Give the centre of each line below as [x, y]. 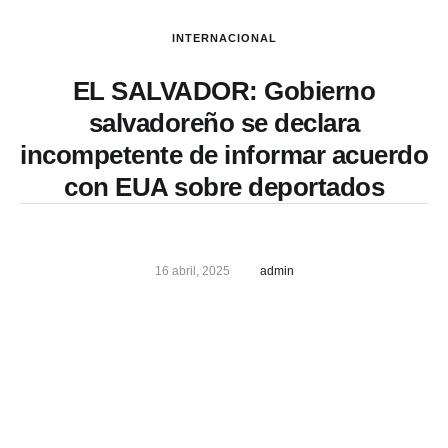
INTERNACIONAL [224, 38]
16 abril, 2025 [192, 271]
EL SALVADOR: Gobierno [224, 91]
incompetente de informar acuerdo [224, 155]
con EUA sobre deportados [224, 187]
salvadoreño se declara [224, 123]
